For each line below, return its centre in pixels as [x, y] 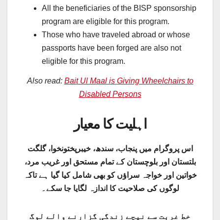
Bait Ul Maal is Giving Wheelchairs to [129, 81]
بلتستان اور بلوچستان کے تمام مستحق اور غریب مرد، [110, 162]
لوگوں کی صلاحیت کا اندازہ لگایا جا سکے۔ [110, 189]
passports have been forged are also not [111, 48]
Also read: [45, 81]
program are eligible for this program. [106, 22]
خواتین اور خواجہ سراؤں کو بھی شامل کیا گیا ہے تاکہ [110, 175]
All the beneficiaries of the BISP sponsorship [119, 8]
